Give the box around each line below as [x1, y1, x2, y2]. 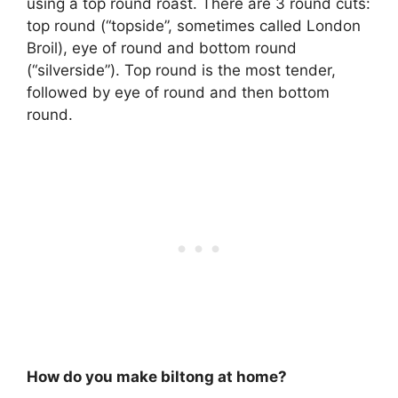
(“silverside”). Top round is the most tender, [27, 60, 336, 79]
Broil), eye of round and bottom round [27, 38, 297, 57]
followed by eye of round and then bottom [27, 83, 330, 101]
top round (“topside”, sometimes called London [27, 16, 361, 35]
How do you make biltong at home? [27, 367, 287, 386]
